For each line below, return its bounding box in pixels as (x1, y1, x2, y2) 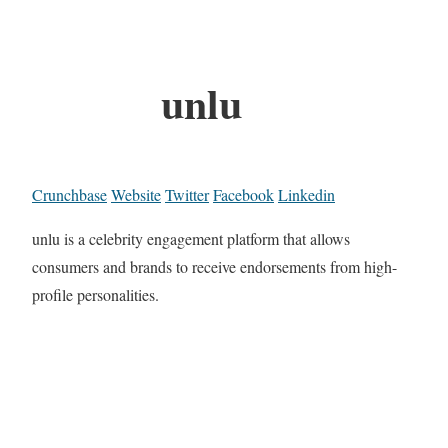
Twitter (165, 184, 209, 206)
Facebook (213, 184, 274, 206)
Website (111, 184, 161, 206)
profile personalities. (32, 284, 159, 306)
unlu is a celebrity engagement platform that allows (32, 228, 350, 250)
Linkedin (278, 184, 335, 206)
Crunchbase (32, 184, 107, 206)
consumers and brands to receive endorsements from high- (32, 256, 397, 278)
